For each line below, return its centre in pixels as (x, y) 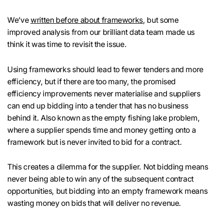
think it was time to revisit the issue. (67, 45)
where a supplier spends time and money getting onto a (102, 130)
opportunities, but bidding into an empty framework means (108, 191)
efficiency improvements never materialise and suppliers (104, 93)
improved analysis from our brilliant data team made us (101, 32)
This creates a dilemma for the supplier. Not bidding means (108, 167)
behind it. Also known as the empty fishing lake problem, (104, 118)
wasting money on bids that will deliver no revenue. (94, 203)
